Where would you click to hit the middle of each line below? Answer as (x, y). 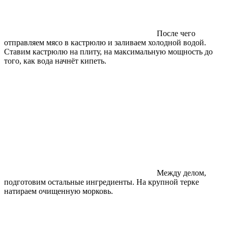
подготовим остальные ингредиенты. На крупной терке (102, 182)
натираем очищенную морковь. (59, 191)
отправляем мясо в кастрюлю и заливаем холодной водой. (105, 42)
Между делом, (181, 173)
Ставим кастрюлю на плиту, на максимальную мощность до (108, 51)
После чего (176, 33)
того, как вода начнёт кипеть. (55, 61)
